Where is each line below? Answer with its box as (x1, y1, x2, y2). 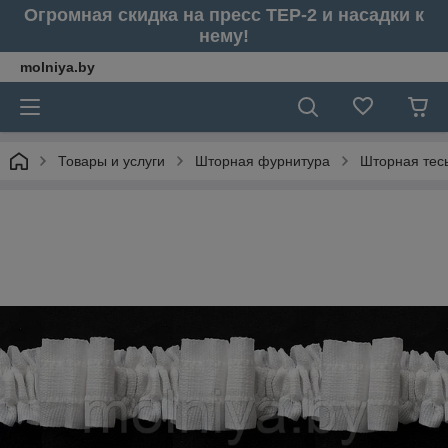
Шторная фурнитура (195, 153, 330, 169)
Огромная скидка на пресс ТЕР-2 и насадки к (24, 5, 424, 25)
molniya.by (20, 59, 95, 75)
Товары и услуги (58, 153, 165, 169)
